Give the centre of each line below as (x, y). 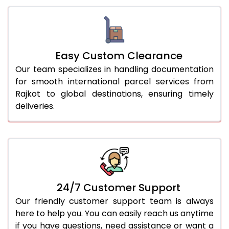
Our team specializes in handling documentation (114, 69)
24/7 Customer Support (119, 187)
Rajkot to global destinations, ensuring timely (114, 94)
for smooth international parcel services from (114, 81)
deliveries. (35, 106)
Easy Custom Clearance (119, 55)
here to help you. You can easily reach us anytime (114, 213)
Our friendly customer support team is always (114, 201)
